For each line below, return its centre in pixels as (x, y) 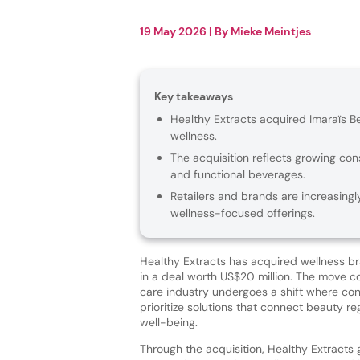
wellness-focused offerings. (242, 213)
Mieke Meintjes (270, 31)
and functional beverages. (237, 174)
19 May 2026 (173, 31)
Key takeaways (193, 96)
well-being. (170, 322)
